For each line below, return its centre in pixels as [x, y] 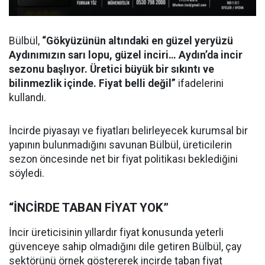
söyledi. [27, 173]
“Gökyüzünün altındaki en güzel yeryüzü [138, 41]
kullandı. [28, 97]
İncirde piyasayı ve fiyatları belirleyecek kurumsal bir [128, 130]
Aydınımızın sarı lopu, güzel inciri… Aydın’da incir [126, 55]
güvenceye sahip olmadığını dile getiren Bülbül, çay [125, 246]
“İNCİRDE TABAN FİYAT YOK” [89, 207]
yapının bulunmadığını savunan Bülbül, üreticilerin [120, 145]
